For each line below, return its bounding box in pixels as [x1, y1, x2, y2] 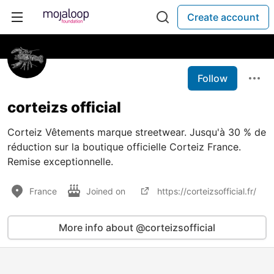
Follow [198, 72, 228, 84]
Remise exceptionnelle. [7, 155, 113, 168]
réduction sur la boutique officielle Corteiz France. [7, 141, 241, 153]
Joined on [86, 185, 128, 196]
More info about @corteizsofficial [59, 221, 215, 234]
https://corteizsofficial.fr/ [157, 185, 256, 196]
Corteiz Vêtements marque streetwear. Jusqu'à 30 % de [7, 126, 266, 138]
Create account [187, 11, 259, 23]
